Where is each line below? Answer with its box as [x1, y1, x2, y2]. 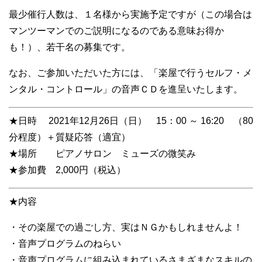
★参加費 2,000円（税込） [9, 164, 126, 175]
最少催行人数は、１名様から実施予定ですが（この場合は [9, 9, 252, 19]
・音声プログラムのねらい [9, 238, 121, 249]
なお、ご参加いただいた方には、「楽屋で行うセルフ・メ [9, 67, 252, 78]
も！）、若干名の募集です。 [9, 42, 130, 52]
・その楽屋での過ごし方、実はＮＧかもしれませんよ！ [9, 222, 243, 232]
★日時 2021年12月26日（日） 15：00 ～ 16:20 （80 [9, 115, 253, 126]
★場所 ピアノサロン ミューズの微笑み [9, 148, 196, 158]
